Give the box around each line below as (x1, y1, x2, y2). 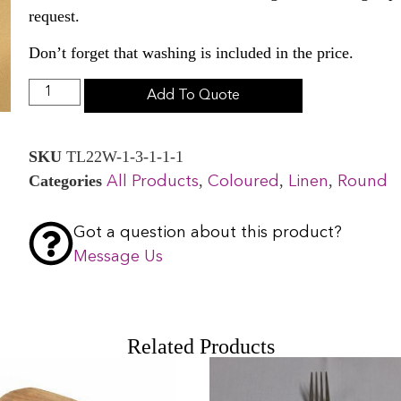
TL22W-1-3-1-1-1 (66, 147, 184, 166)
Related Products (126, 334, 275, 358)
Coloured (208, 173, 280, 190)
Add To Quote (147, 88, 241, 103)
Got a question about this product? (73, 224, 343, 241)
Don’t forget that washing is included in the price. (29, 44, 354, 63)
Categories (29, 171, 103, 190)
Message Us (73, 248, 164, 265)
